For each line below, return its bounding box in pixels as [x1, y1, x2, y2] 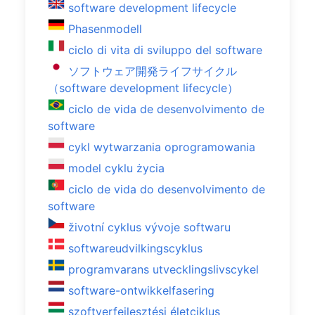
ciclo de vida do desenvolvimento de [68, 182, 265, 196]
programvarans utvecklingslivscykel [68, 262, 259, 276]
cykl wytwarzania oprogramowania [68, 140, 255, 154]
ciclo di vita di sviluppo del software [68, 43, 262, 57]
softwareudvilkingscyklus [68, 241, 202, 255]
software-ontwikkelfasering [68, 283, 214, 297]
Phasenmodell [68, 22, 142, 36]
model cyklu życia [68, 161, 165, 175]
